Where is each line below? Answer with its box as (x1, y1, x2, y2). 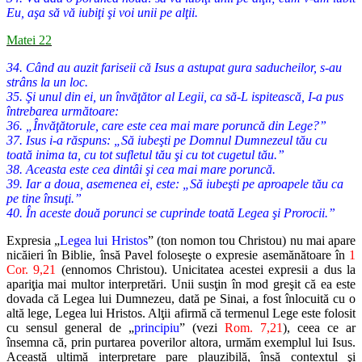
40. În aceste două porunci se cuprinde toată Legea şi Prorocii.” (6, 206, 335, 221)
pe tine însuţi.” (6, 192, 82, 206)
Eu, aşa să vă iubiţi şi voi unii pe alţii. (6, 6, 198, 20)
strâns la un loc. (6, 75, 88, 90)
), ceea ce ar (283, 321, 356, 335)
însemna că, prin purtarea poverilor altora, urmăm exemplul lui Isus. (6, 335, 356, 350)
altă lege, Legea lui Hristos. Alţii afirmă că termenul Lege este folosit (6, 306, 356, 321)
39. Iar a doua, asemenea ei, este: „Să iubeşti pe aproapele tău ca (6, 177, 343, 192)
